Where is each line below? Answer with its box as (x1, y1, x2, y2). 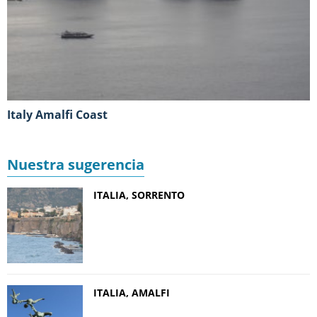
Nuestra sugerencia (7, 154, 144, 174)
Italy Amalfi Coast (11, 106, 108, 122)
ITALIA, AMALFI (93, 285, 170, 299)
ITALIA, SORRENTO (93, 188, 185, 202)
